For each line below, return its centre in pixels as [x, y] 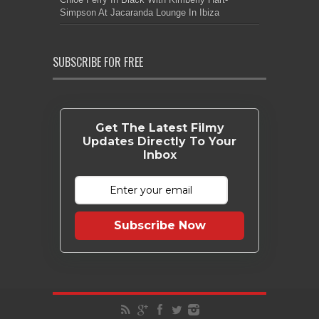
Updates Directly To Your [159, 141]
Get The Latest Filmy [159, 128]
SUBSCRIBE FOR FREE [98, 62]
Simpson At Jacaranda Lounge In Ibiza [140, 12]
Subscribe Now [159, 225]
